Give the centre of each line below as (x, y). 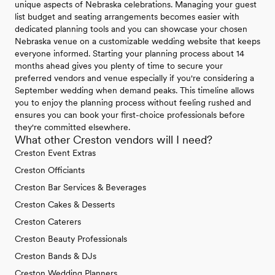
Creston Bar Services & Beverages (80, 187)
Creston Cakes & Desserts (65, 204)
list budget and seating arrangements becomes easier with (127, 17)
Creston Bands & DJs (56, 256)
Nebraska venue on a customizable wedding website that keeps (137, 41)
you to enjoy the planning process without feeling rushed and (133, 103)
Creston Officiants (50, 170)
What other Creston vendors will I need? (114, 140)
